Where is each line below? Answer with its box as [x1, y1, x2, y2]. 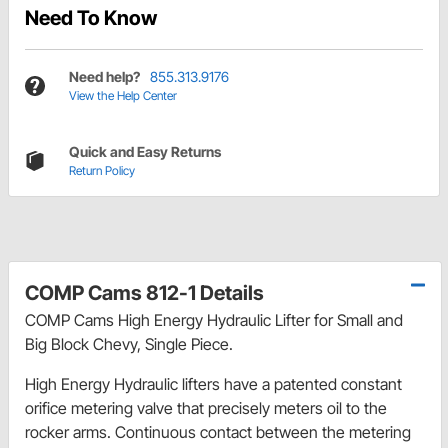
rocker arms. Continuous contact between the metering [25, 422, 411, 443]
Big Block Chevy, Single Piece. [25, 334, 233, 355]
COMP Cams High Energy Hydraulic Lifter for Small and [25, 310, 403, 331]
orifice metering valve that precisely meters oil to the [25, 398, 387, 419]
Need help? [69, 68, 140, 86]
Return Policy [69, 163, 135, 179]
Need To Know [25, 6, 157, 31]
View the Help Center [69, 88, 177, 104]
